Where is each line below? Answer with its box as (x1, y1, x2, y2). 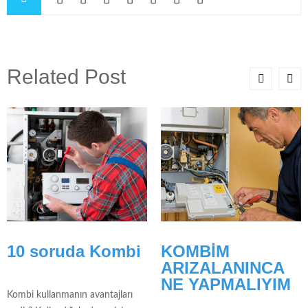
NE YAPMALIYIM (161, 275, 291, 294)
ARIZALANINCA (161, 258, 284, 278)
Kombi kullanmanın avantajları (7, 290, 133, 300)
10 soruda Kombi (7, 242, 141, 261)
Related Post (7, 65, 126, 88)
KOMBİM (161, 242, 230, 261)
